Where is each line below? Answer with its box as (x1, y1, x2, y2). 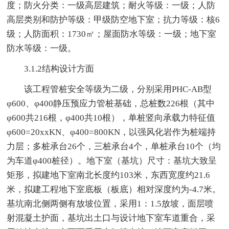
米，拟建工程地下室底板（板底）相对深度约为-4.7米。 (7, 184, 221, 194)
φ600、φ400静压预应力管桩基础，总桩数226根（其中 (7, 98, 215, 108)
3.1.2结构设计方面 (7, 63, 95, 74)
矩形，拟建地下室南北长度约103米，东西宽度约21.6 (7, 170, 211, 180)
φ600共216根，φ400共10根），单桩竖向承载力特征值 (7, 112, 216, 123)
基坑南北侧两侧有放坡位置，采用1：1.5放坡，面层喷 (7, 198, 214, 209)
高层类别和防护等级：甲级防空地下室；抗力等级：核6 (7, 14, 220, 25)
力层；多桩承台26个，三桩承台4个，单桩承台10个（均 (7, 141, 221, 151)
